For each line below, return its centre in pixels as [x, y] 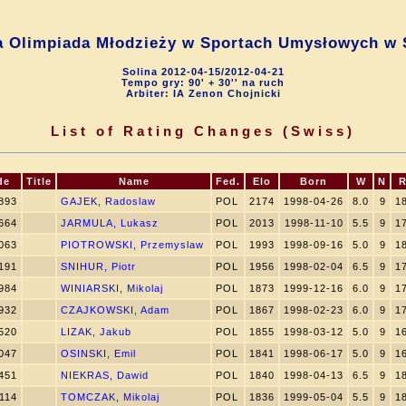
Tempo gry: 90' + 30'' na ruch [203, 82]
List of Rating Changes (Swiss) [203, 131]
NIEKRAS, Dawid [105, 375]
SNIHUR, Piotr [98, 266]
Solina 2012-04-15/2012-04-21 [203, 72]
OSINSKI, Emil [98, 353]
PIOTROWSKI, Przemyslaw [132, 245]
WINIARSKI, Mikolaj [112, 288]
